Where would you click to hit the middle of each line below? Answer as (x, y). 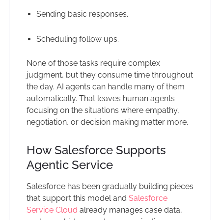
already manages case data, (130, 210)
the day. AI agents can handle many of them (105, 87)
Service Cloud (52, 210)
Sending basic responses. (83, 14)
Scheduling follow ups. (77, 39)
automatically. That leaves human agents (100, 99)
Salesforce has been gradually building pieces (110, 187)
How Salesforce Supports (96, 150)
